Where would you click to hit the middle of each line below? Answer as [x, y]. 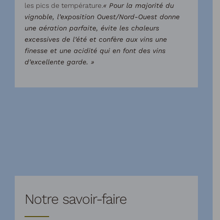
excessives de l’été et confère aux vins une [96, 39]
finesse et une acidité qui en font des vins [95, 51]
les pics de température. [64, 5]
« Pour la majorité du [138, 5]
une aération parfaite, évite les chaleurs [92, 28]
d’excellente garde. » [59, 62]
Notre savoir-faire [76, 199]
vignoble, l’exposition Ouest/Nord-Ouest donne [102, 17]
